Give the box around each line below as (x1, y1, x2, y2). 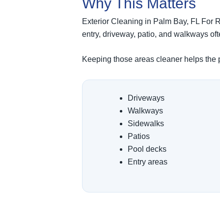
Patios (128, 132, 150, 141)
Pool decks (128, 145, 166, 154)
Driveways (128, 94, 165, 103)
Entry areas (128, 158, 167, 166)
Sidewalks (128, 119, 164, 128)
